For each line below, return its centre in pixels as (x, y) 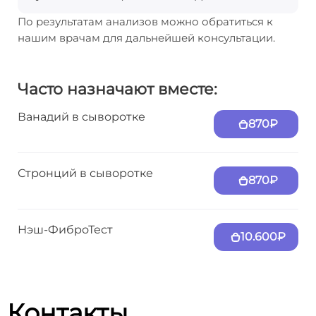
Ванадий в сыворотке (81, 117)
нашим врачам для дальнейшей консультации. (146, 38)
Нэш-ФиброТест (65, 230)
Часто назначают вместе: (117, 89)
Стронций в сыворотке (85, 174)
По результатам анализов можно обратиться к (145, 22)
